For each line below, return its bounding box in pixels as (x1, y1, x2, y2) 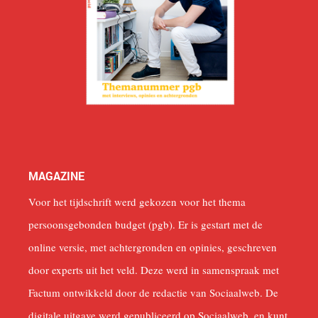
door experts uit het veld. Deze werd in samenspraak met (28, 263, 279, 278)
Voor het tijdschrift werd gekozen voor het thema (28, 194, 246, 209)
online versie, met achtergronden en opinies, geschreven (28, 240, 277, 255)
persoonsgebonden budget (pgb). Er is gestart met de (28, 217, 263, 232)
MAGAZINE (28, 168, 84, 184)
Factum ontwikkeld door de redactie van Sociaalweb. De (28, 285, 278, 300)
